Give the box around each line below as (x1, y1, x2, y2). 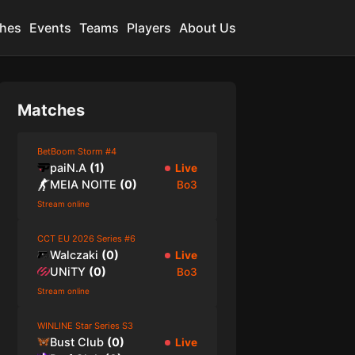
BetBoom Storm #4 (36, 146, 116, 157)
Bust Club (49, 335, 104, 349)
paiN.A (49, 161, 86, 174)
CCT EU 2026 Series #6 (36, 233, 136, 244)
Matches (17, 101, 85, 120)
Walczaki (49, 248, 98, 261)
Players (126, 20, 171, 36)
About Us (178, 20, 236, 36)
